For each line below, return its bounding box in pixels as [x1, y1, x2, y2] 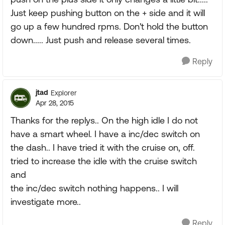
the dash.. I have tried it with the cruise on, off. [11, 142, 195, 153]
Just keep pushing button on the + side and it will [11, 8, 205, 18]
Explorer [51, 88, 77, 97]
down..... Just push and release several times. [11, 35, 191, 45]
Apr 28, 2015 [36, 99, 74, 107]
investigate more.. [11, 196, 81, 207]
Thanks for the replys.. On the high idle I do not [11, 115, 198, 126]
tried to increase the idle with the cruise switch [11, 156, 197, 166]
